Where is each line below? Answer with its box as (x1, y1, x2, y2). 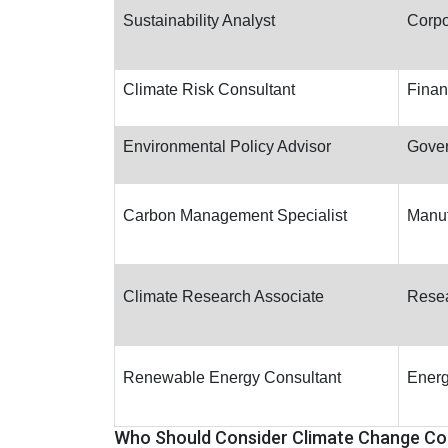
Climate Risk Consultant (123, 81, 295, 98)
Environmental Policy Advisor (123, 138, 331, 155)
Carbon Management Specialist (123, 207, 347, 224)
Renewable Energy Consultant (123, 369, 341, 386)
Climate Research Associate (123, 288, 324, 305)
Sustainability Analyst (123, 12, 275, 29)
